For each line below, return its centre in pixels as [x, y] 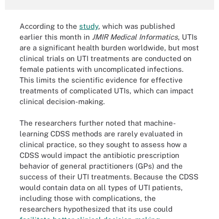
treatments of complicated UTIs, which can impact [107, 90]
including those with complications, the [88, 198]
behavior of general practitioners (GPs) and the [101, 166]
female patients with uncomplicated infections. [101, 69]
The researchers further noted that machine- [98, 123]
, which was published [137, 26]
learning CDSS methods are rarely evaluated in [101, 134]
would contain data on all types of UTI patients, [101, 187]
